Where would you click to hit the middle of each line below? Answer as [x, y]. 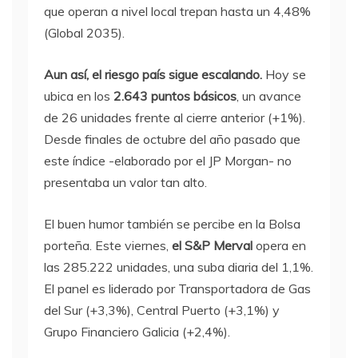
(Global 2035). [84, 33]
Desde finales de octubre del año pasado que [172, 139]
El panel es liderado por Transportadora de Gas [177, 288]
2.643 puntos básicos [175, 96]
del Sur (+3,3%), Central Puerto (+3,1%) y [162, 310]
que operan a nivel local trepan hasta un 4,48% [177, 11]
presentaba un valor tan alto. [125, 182]
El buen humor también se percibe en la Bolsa [172, 224]
